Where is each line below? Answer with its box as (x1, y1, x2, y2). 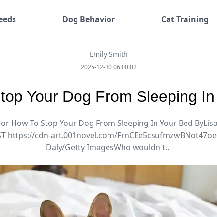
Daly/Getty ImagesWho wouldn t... (46, 142, 171, 153)
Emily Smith (89, 49, 128, 59)
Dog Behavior (62, 14, 115, 25)
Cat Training (161, 14, 209, 25)
